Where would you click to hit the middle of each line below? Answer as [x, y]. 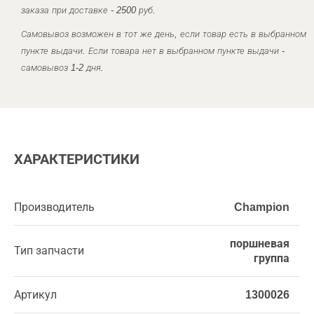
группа [272, 258]
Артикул [35, 295]
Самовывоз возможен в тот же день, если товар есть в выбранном [164, 34]
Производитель [54, 207]
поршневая [260, 244]
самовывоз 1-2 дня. [62, 68]
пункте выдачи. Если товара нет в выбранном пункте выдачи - [153, 51]
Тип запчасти [49, 251]
